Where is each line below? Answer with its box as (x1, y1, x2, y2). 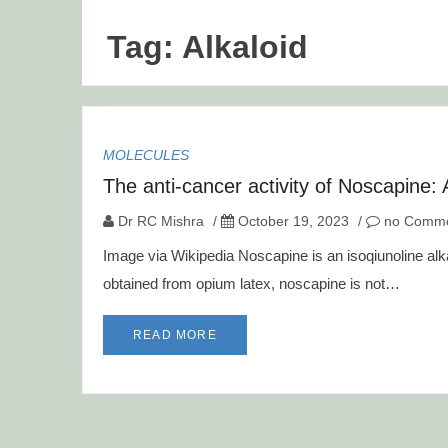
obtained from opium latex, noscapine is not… (103, 275, 400, 292)
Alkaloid (182, 29, 308, 65)
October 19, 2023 (238, 213, 349, 229)
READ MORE (133, 328, 217, 342)
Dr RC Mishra (118, 213, 204, 229)
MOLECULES (103, 147, 189, 163)
